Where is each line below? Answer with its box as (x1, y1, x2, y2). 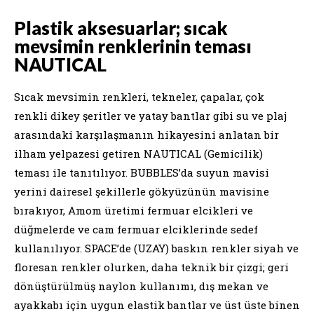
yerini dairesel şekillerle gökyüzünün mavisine (14, 184, 269, 198)
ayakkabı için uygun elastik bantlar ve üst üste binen (14, 297, 300, 312)
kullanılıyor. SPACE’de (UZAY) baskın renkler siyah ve (14, 240, 299, 255)
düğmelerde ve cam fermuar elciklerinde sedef (14, 221, 258, 236)
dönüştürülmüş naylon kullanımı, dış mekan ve (14, 278, 268, 293)
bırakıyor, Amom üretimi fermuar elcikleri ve (14, 203, 253, 217)
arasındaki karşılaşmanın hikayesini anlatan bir (14, 127, 279, 142)
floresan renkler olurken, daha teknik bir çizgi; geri (14, 259, 289, 274)
